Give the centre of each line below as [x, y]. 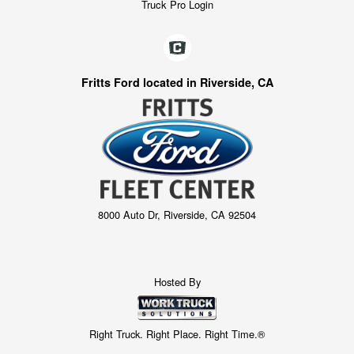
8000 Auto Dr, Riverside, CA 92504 [177, 214]
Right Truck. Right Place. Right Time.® [177, 334]
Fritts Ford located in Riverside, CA [177, 83]
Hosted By [177, 282]
